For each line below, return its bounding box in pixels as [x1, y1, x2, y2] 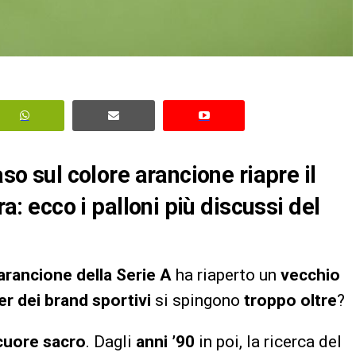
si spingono [151, 290, 244, 310]
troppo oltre [244, 290, 337, 310]
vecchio [281, 265, 340, 284]
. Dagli [86, 331, 136, 351]
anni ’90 [136, 331, 195, 351]
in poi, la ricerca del [195, 331, 342, 351]
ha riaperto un [172, 265, 281, 284]
